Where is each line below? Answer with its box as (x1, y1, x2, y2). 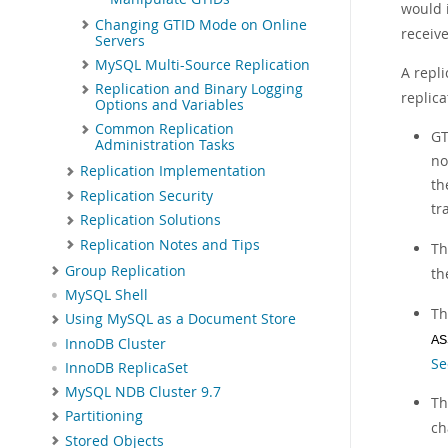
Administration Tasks (95, 136, 235, 155)
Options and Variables (95, 96, 244, 115)
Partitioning (65, 407, 143, 426)
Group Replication (65, 261, 186, 280)
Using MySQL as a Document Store (65, 310, 296, 329)
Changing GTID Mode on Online (95, 15, 307, 34)
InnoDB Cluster (65, 334, 166, 353)
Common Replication (95, 120, 234, 139)
